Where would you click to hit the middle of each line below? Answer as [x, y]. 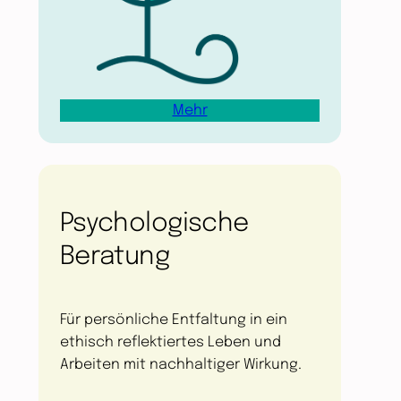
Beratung [115, 256]
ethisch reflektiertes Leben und [170, 343]
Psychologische [154, 223]
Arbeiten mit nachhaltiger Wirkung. [180, 365]
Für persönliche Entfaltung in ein [173, 320]
